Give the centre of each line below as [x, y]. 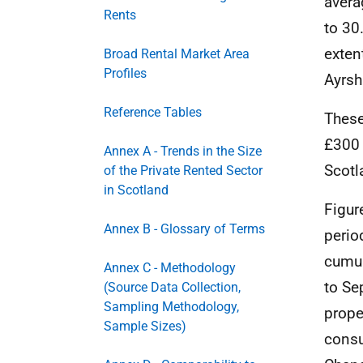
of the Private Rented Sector [183, 170]
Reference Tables [153, 112]
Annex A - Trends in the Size [183, 151]
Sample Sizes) [145, 326]
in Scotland [136, 190]
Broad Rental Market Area [177, 53]
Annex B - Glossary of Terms [184, 228]
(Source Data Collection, [172, 287]
